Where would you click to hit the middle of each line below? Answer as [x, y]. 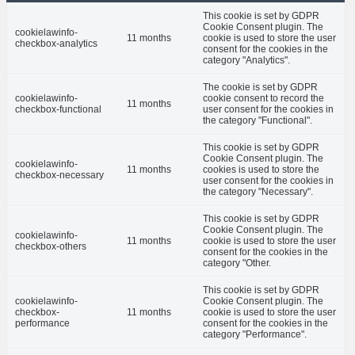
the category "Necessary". [258, 192]
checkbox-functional [58, 110]
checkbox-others [51, 247]
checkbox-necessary [59, 176]
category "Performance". [255, 335]
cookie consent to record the [263, 99]
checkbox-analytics [56, 44]
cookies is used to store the [261, 170]
